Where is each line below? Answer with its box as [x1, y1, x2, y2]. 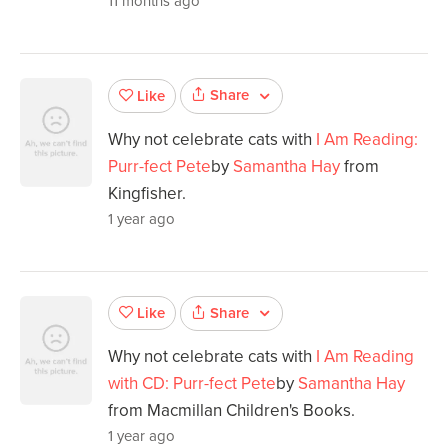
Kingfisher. [108, 182, 186, 204]
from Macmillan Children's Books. [108, 400, 355, 422]
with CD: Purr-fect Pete [108, 373, 276, 395]
